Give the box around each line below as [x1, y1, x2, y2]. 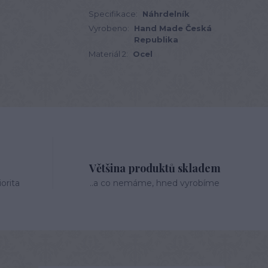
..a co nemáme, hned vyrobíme [90, 178, 220, 188]
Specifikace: [89, 9, 138, 19]
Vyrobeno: [89, 23, 129, 33]
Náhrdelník [142, 9, 190, 19]
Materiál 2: [89, 49, 128, 59]
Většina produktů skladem [89, 161, 221, 175]
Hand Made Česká [134, 23, 212, 33]
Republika [134, 35, 178, 44]
